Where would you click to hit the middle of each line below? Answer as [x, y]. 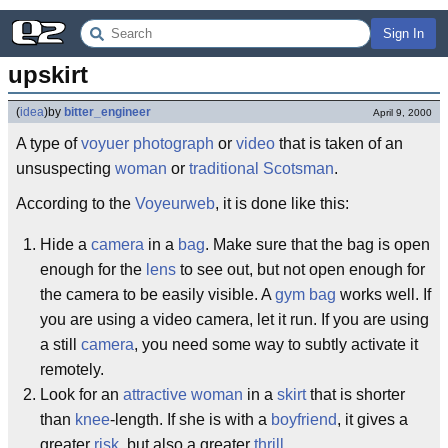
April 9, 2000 [402, 112]
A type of [48, 143]
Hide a [65, 244]
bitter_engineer [107, 112]
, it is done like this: [282, 203]
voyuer [105, 143]
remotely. [72, 369]
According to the [75, 203]
